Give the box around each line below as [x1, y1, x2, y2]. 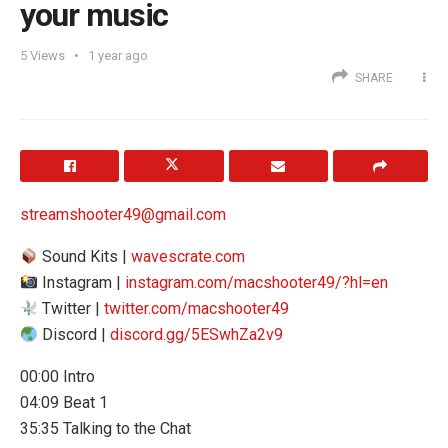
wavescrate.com [131, 247, 246, 267]
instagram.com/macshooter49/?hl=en [125, 273, 389, 293]
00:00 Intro [20, 367, 95, 387]
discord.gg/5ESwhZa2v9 [110, 325, 284, 345]
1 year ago [88, 48, 148, 64]
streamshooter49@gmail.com [20, 205, 226, 225]
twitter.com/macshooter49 [104, 299, 290, 319]
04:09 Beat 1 [20, 393, 108, 413]
